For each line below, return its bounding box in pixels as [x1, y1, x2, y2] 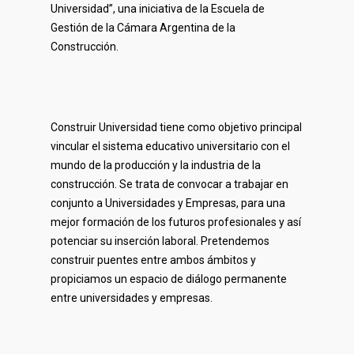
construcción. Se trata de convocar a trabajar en [51, 178, 289, 191]
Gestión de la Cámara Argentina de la [51, 21, 236, 35]
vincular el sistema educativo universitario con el [51, 140, 291, 153]
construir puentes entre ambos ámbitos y [51, 254, 257, 267]
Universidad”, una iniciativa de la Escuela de [51, 2, 265, 16]
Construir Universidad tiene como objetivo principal [51, 121, 303, 134]
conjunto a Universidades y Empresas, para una [51, 197, 286, 210]
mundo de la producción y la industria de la [51, 159, 262, 172]
